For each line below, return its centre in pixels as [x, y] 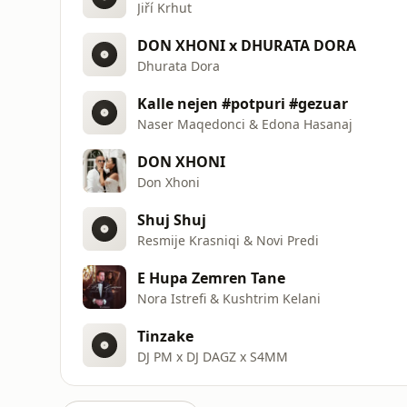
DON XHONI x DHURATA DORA [247, 45]
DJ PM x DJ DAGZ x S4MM [213, 356]
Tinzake [165, 336]
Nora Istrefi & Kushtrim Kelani [229, 298]
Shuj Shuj [172, 219]
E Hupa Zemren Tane [211, 278]
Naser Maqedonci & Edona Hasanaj [245, 124]
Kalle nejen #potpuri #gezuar [243, 103]
